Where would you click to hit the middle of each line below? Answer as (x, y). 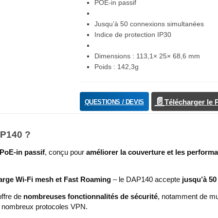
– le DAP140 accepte (147, 179)
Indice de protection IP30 (133, 35)
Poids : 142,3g (116, 67)
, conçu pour (66, 152)
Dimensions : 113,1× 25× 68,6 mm (147, 56)
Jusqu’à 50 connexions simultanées (149, 24)
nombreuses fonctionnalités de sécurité (91, 196)
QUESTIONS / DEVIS (114, 102)
